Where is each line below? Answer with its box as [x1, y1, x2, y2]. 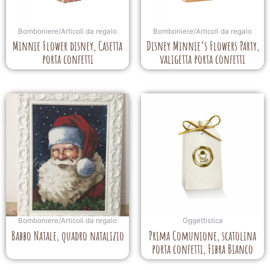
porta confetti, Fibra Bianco [152, 241, 253, 257]
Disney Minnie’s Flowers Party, [146, 38, 259, 54]
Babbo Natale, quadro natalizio [11, 228, 124, 244]
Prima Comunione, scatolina [149, 228, 256, 244]
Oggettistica [182, 216, 223, 225]
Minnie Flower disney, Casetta [13, 38, 122, 54]
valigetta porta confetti [160, 51, 245, 67]
